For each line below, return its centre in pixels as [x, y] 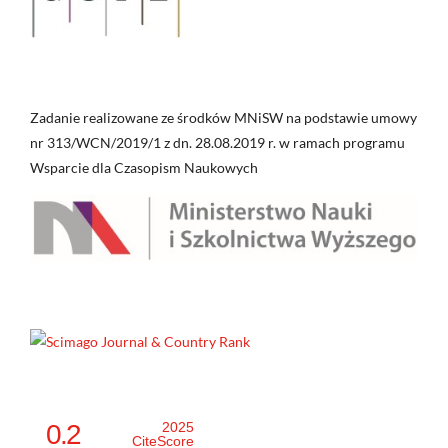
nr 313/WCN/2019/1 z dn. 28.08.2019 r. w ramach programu [217, 143]
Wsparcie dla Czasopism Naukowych [144, 168]
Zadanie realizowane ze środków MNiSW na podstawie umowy [223, 118]
